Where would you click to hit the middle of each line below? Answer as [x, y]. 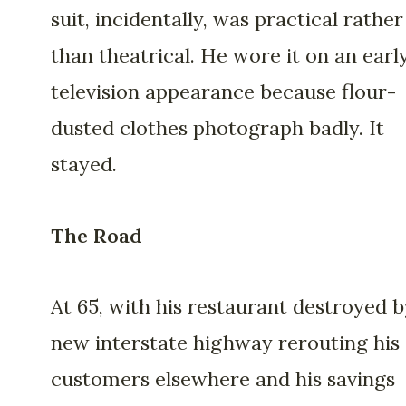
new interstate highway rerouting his [225, 343]
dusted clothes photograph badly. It [217, 128]
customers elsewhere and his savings [223, 379]
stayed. [84, 164]
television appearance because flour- [223, 92]
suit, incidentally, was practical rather [227, 19]
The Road [97, 235]
